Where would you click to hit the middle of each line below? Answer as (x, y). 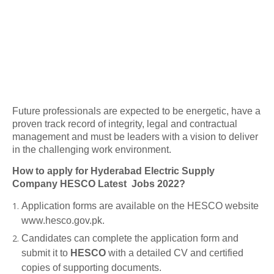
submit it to (46, 253)
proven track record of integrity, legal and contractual (125, 124)
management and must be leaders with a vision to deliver (135, 137)
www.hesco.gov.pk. (63, 220)
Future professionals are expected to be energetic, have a (136, 111)
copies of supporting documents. (91, 268)
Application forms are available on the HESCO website (140, 206)
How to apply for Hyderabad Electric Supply (113, 171)
